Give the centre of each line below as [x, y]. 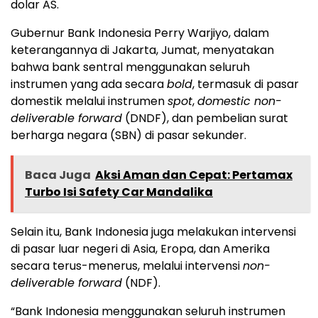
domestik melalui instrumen [89, 101]
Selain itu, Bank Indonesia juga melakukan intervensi [153, 231]
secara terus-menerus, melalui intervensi [127, 265]
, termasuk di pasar [246, 84]
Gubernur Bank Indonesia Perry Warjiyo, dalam [140, 33]
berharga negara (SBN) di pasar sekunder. [128, 135]
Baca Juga [58, 175]
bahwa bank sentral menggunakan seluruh [130, 67]
